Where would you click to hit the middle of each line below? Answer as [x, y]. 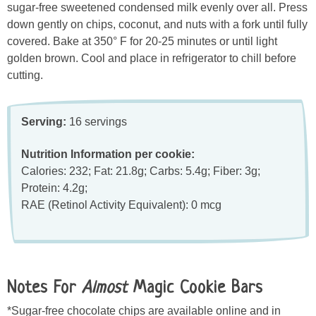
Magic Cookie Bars [195, 289]
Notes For [44, 289]
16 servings [97, 122]
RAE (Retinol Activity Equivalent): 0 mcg [121, 205]
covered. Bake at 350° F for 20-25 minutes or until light [142, 42]
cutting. [25, 75]
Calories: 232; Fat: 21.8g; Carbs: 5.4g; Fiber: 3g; [141, 171]
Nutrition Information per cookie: [108, 154]
